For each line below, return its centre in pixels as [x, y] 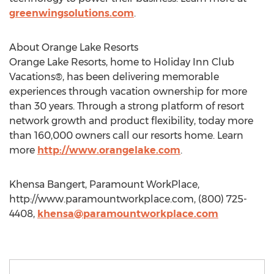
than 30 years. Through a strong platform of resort [127, 106]
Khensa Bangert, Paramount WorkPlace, [104, 184]
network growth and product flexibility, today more [131, 121]
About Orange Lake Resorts [74, 47]
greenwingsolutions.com [72, 13]
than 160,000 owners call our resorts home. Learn [126, 135]
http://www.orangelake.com [109, 150]
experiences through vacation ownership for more [128, 91]
